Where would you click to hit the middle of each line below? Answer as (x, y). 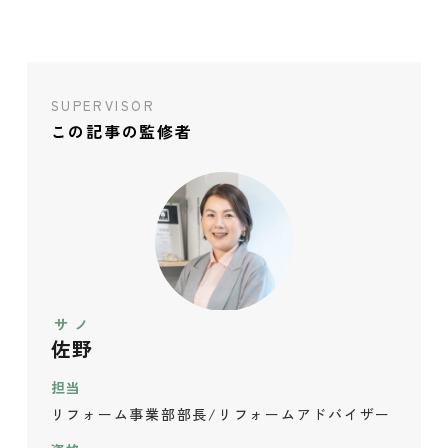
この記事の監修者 (121, 131)
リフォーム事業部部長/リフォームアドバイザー (221, 413)
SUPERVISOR (103, 106)
